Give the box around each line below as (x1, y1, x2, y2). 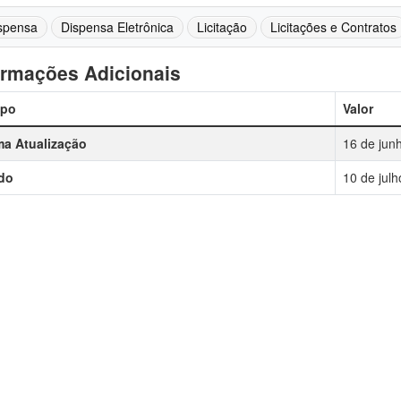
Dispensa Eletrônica (60, 18, 174, 36)
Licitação (196, 18, 247, 36)
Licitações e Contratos (269, 18, 397, 36)
